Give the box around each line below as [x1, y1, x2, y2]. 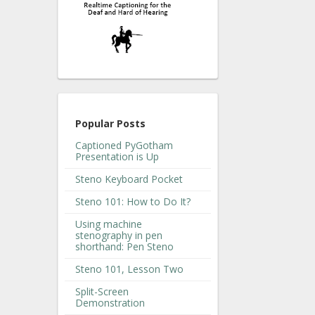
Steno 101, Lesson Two [75, 262, 184, 276]
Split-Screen [75, 284, 129, 298]
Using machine [75, 217, 142, 231]
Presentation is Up [75, 149, 159, 163]
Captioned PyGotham [75, 138, 173, 152]
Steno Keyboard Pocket [75, 172, 183, 186]
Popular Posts [75, 116, 146, 130]
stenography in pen [75, 228, 162, 242]
